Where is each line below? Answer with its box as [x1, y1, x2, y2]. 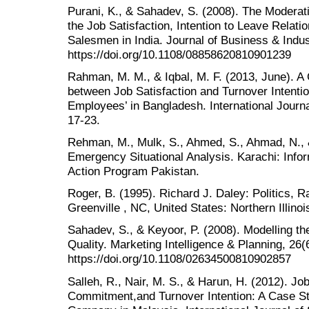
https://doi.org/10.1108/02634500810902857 [68, 252, 291, 266]
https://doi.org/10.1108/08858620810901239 [68, 47, 291, 61]
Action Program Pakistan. [68, 163, 199, 178]
